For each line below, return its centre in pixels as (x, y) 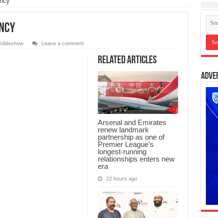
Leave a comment (62, 44)
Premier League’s (126, 145)
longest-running (122, 152)
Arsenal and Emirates (132, 123)
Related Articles (127, 61)
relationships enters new (136, 159)
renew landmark (123, 130)
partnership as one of (131, 137)
